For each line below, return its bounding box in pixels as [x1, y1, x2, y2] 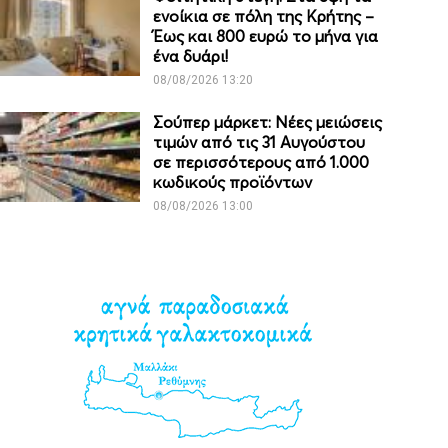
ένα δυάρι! [153, 46, 229, 67]
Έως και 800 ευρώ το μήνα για [153, 26, 379, 47]
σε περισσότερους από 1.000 [153, 152, 370, 173]
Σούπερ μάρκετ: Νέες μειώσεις [153, 112, 383, 133]
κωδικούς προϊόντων [153, 172, 313, 193]
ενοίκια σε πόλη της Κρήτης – [153, 6, 375, 27]
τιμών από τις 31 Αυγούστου [153, 132, 366, 153]
